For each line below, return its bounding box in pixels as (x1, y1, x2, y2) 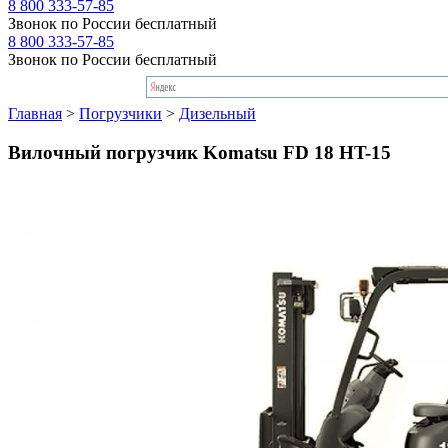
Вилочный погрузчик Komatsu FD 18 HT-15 (8, 141, 391, 163)
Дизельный (179, 104, 256, 122)
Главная (8, 104, 62, 122)
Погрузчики (79, 104, 162, 122)
